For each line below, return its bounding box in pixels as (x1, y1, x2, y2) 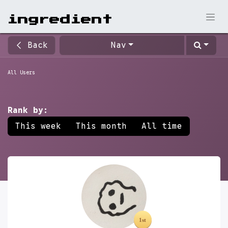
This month (76, 121, 127, 131)
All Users (8, 69, 35, 76)
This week (15, 121, 61, 131)
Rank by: (8, 105, 48, 116)
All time (141, 121, 182, 131)
